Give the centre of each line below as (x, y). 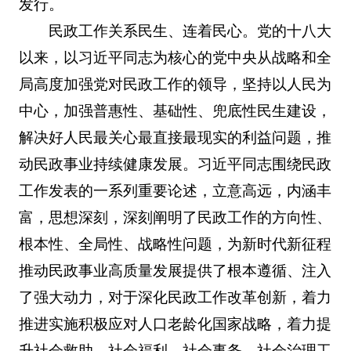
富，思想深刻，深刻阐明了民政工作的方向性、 (175, 217)
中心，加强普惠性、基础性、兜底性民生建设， (175, 110)
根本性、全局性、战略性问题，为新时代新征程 (175, 244)
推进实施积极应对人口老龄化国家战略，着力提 (175, 324)
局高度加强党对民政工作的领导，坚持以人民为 (175, 84)
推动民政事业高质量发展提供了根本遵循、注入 (175, 270)
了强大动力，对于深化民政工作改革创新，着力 (175, 297)
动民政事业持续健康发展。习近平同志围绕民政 (175, 164)
